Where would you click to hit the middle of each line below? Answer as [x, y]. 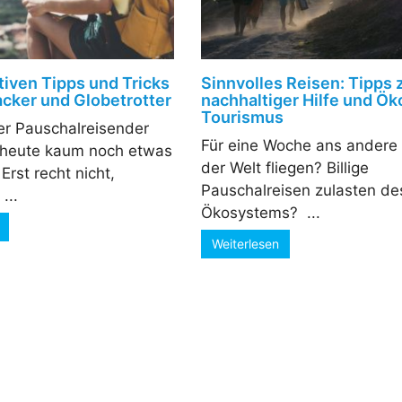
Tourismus [242, 117]
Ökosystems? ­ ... [260, 212]
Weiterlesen [245, 243]
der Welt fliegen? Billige [284, 167]
